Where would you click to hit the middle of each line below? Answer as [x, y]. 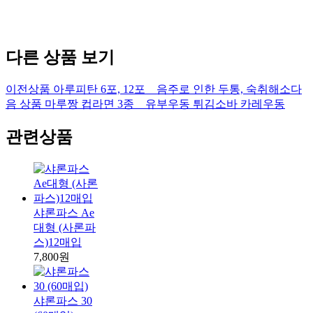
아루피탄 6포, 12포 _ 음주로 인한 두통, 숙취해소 [172, 89]
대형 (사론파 [65, 228]
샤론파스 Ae [64, 213]
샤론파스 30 [63, 301]
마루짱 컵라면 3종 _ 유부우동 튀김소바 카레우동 [165, 104]
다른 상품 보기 [60, 58]
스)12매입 [58, 242]
